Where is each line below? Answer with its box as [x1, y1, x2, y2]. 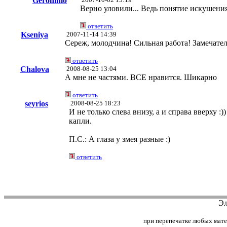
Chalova [20, 65, 49, 74]
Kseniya [21, 30, 48, 40]
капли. [69, 117, 92, 126]
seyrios [25, 99, 48, 108]
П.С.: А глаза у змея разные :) [69, 135, 170, 144]
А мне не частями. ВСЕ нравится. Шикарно [65, 73, 217, 82]
